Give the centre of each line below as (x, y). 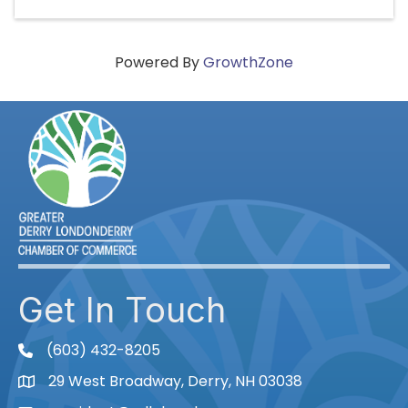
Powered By (159, 62)
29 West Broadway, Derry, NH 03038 (175, 381)
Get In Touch (122, 309)
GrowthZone (248, 62)
